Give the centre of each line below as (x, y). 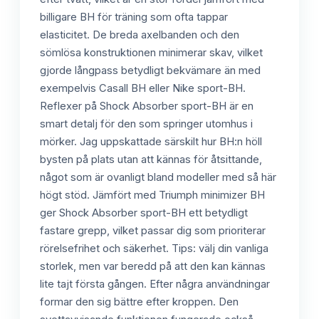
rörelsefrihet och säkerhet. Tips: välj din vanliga (154, 248)
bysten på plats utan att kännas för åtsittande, (151, 159)
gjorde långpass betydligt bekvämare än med (150, 70)
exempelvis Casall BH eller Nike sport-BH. (143, 88)
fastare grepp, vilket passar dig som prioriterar (153, 230)
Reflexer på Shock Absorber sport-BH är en (147, 106)
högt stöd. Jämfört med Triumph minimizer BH (152, 195)
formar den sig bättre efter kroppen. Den (139, 302)
